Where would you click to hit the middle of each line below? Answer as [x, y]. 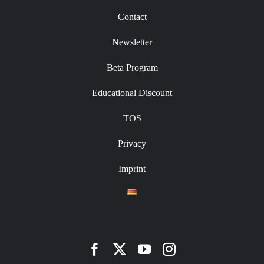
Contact [132, 17]
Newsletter [132, 42]
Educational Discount [132, 93]
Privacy [132, 144]
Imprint [132, 169]
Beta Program [132, 68]
